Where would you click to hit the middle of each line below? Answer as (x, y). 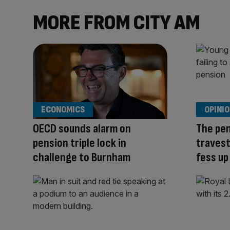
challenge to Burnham (82, 158)
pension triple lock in (80, 143)
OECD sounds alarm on (82, 129)
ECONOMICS (63, 110)
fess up (212, 158)
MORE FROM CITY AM (117, 23)
